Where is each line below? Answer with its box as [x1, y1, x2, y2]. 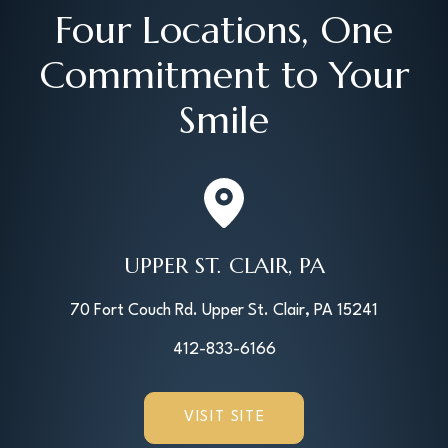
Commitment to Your [39, 51, 409, 99]
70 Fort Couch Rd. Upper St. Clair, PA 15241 [70, 303, 378, 319]
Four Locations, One [55, 6, 393, 54]
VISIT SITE [184, 410, 266, 425]
